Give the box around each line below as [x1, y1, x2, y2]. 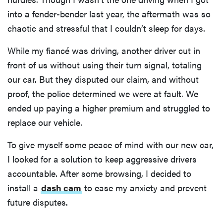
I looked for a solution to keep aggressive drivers [7, 153, 197, 166]
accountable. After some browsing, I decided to [7, 167, 191, 180]
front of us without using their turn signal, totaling [7, 58, 202, 71]
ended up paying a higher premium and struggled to [7, 102, 210, 114]
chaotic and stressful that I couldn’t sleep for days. [7, 22, 205, 35]
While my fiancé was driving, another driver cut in [7, 44, 200, 57]
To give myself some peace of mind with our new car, [7, 138, 214, 151]
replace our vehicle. [7, 116, 82, 129]
